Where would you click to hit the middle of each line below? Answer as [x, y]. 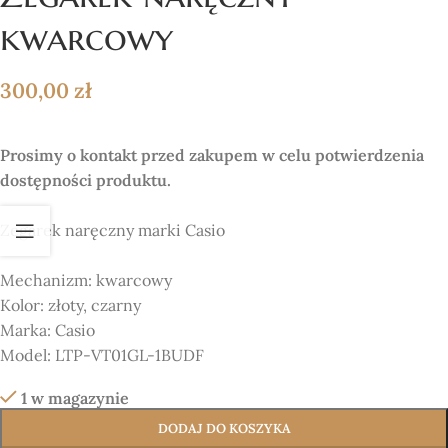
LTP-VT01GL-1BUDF [129, 355]
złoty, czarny [94, 305]
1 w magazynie [74, 398]
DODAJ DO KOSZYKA [224, 429]
